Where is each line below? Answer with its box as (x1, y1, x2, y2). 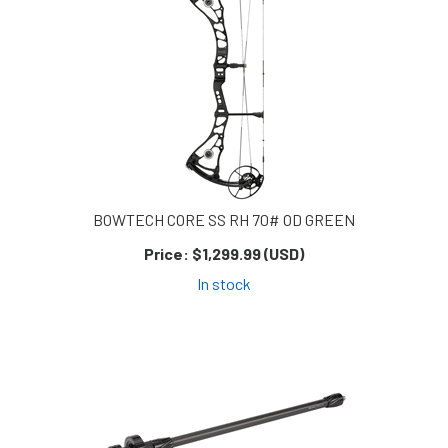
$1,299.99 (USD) (189, 244, 304, 264)
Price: (144, 244, 189, 264)
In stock (197, 274, 251, 294)
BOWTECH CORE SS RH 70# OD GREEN (93, 210, 355, 230)
